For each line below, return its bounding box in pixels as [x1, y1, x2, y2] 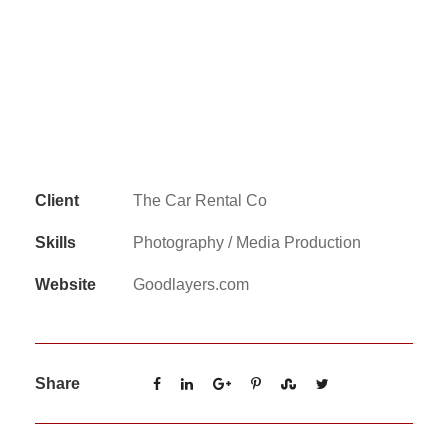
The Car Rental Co [133, 192, 267, 209]
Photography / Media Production [133, 234, 361, 251]
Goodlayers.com [133, 276, 249, 293]
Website [35, 276, 96, 293]
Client [35, 192, 79, 209]
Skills [35, 234, 76, 251]
